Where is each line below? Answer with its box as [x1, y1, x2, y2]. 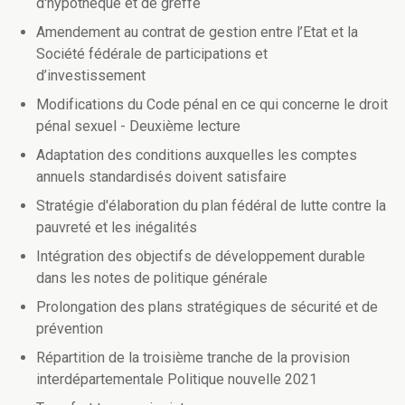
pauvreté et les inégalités [36, 219, 226, 237]
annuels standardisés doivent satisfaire [36, 168, 287, 186]
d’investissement [36, 67, 167, 85]
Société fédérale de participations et [36, 45, 268, 63]
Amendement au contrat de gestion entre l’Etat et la [36, 24, 358, 42]
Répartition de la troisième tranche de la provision [36, 349, 350, 367]
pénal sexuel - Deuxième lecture [36, 118, 240, 136]
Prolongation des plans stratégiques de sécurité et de [36, 298, 378, 316]
